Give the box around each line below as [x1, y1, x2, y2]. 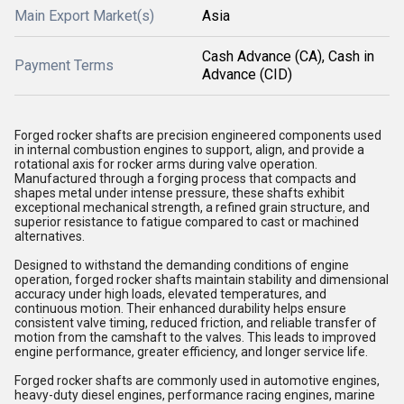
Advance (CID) [202, 66, 292, 83]
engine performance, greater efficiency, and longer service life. [14, 344, 368, 359]
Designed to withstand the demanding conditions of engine [14, 258, 349, 272]
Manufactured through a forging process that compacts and [14, 171, 356, 186]
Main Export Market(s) [14, 7, 154, 24]
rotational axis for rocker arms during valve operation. [14, 157, 317, 171]
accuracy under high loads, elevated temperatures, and [14, 287, 326, 301]
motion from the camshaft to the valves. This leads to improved [14, 330, 376, 344]
